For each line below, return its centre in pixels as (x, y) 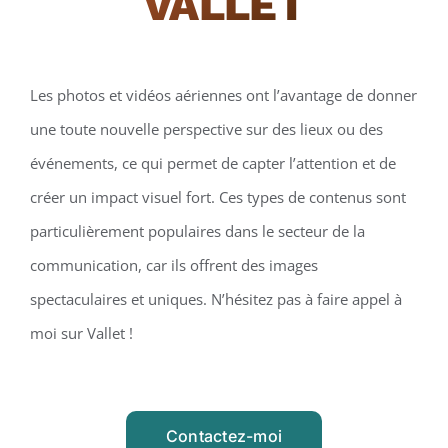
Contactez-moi (224, 435)
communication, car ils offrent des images (173, 264)
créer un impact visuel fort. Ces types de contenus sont (217, 196)
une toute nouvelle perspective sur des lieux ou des (206, 128)
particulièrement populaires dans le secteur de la (197, 230)
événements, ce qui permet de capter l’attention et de (212, 162)
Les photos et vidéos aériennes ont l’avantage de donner (223, 94)
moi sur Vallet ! (81, 332)
